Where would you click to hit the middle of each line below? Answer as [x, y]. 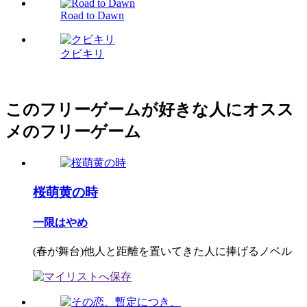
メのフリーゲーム [73, 132]
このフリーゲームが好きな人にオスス [150, 110]
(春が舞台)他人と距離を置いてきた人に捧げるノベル [162, 251]
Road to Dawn [92, 16]
